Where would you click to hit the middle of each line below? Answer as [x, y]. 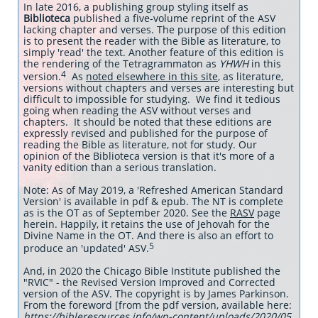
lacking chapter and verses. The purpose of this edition [155, 29]
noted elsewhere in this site [152, 76]
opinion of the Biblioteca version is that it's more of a [149, 156]
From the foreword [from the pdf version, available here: [158, 305]
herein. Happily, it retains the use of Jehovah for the [147, 224]
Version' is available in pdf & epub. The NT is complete [153, 201]
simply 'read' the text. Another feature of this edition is [154, 52]
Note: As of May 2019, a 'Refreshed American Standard [153, 190]
